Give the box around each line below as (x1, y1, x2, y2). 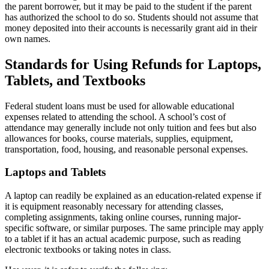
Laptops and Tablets (5, 166, 106, 179)
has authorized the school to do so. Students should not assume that (5, 11, 258, 22)
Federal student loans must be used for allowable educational (5, 100, 234, 111)
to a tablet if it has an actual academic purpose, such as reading (5, 233, 241, 244)
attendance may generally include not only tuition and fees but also (5, 122, 256, 133)
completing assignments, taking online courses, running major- (5, 211, 241, 222)
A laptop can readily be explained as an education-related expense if (5, 190, 261, 201)
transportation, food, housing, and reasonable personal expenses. (5, 144, 248, 154)
